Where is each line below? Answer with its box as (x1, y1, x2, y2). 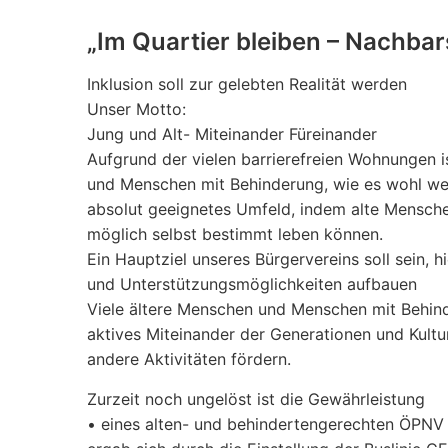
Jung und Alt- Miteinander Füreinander (87, 124, 377, 144)
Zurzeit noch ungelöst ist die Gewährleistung (87, 389, 425, 409)
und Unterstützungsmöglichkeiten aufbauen (87, 274, 417, 294)
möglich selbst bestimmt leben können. (87, 224, 383, 244)
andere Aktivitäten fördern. (87, 349, 291, 369)
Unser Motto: (87, 99, 186, 119)
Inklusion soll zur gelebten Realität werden (87, 74, 407, 94)
